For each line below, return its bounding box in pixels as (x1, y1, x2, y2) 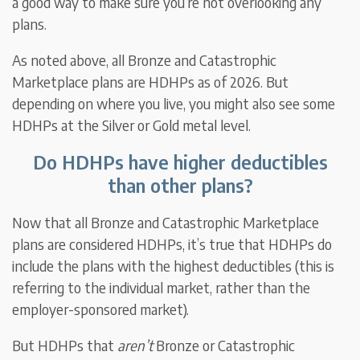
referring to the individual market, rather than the (12, 278, 311, 297)
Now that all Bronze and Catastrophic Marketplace (12, 213, 320, 232)
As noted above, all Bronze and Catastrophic (12, 51, 277, 70)
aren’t (117, 336, 153, 355)
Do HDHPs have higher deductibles (32, 149, 328, 174)
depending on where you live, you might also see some (12, 94, 336, 113)
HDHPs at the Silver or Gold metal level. (12, 116, 252, 135)
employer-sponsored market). (12, 300, 190, 319)
